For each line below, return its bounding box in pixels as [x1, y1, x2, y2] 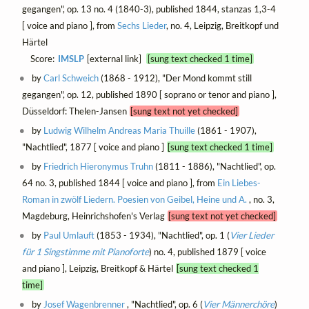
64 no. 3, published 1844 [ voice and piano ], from [21, 177, 217, 189]
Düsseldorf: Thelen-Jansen [21, 106, 130, 117]
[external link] [85, 53, 147, 65]
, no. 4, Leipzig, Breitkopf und [166, 20, 279, 32]
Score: [21, 53, 57, 65]
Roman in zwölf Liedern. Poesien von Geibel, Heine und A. [21, 194, 249, 206]
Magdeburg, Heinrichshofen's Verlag [21, 210, 168, 222]
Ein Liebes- [217, 177, 261, 189]
